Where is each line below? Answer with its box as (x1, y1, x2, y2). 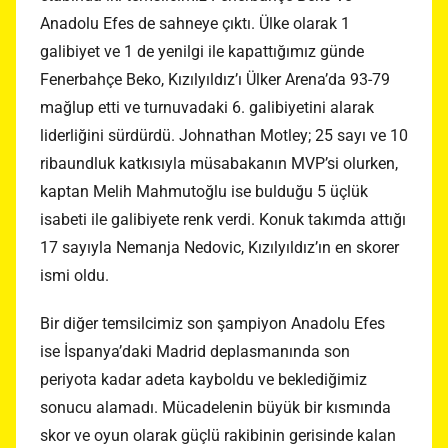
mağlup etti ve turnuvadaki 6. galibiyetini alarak (40, 97, 374, 117)
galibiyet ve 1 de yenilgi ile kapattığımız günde (40, 41, 364, 61)
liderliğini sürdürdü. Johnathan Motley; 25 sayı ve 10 (40, 125, 408, 145)
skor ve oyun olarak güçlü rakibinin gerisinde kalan (40, 425, 396, 445)
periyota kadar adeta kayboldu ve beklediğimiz (40, 369, 367, 389)
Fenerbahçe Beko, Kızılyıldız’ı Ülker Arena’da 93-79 (40, 69, 390, 89)
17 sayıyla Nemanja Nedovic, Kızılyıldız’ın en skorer (40, 237, 399, 257)
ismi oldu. (40, 265, 109, 285)
